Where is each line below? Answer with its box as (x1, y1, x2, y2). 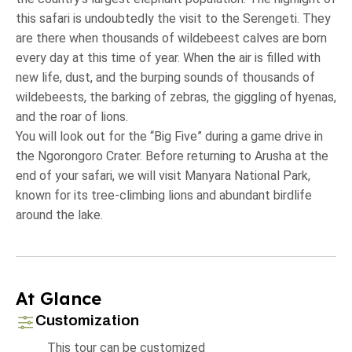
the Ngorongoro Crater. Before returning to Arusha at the (16, 148, 328, 163)
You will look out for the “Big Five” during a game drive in (16, 128, 323, 144)
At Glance (16, 287, 101, 310)
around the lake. (16, 207, 103, 222)
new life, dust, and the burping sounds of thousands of (16, 69, 315, 85)
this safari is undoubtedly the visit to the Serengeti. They (16, 10, 331, 26)
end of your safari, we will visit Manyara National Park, (16, 167, 310, 183)
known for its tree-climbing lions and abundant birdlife (16, 187, 312, 203)
